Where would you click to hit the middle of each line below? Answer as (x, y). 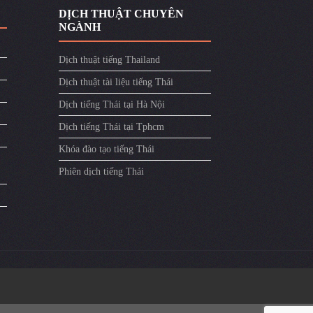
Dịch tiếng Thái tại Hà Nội (111, 104)
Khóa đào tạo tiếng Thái (106, 149)
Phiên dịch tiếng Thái (101, 171)
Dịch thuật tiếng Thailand (109, 59)
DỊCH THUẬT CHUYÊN (121, 13)
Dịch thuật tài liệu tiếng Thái (116, 82)
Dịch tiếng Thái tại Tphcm (111, 126)
